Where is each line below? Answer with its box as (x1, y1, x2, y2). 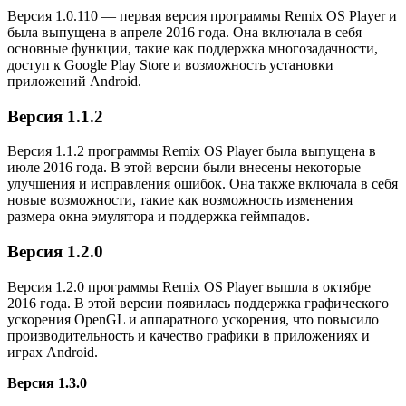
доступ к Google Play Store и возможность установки (7, 56, 333, 72)
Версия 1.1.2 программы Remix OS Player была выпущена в (7, 143, 376, 159)
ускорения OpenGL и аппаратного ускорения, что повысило (7, 311, 379, 327)
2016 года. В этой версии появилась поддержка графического (7, 295, 389, 311)
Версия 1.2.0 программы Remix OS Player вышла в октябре (7, 278, 371, 295)
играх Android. (7, 343, 98, 360)
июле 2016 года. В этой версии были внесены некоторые (7, 159, 361, 176)
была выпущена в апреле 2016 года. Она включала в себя (7, 24, 362, 40)
